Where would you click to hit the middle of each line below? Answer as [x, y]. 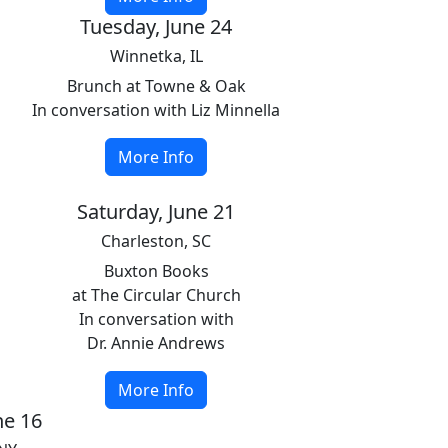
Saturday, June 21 [156, 211]
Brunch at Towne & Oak [156, 86]
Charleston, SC [156, 241]
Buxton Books [156, 271]
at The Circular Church [156, 295]
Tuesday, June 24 [156, 26]
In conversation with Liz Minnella [156, 110]
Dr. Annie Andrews [156, 343]
